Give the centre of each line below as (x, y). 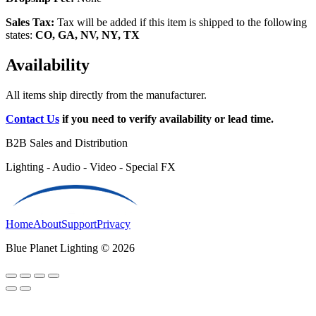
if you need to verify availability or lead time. (166, 119)
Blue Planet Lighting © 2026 (70, 248)
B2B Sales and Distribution (67, 143)
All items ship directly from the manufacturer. (106, 95)
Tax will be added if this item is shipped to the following (181, 23)
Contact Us (32, 119)
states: (20, 35)
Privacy (114, 224)
